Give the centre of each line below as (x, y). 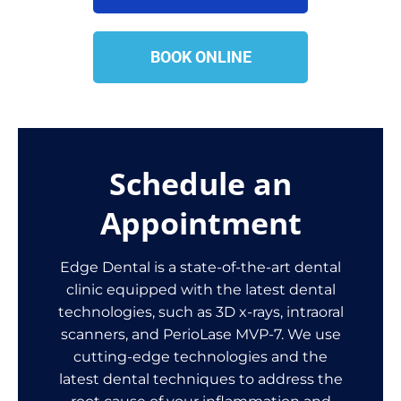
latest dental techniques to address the (200, 380)
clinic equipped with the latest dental (200, 290)
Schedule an (200, 184)
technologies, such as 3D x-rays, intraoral (200, 312)
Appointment (200, 223)
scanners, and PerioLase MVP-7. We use (200, 335)
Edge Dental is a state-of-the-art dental (200, 268)
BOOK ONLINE (200, 57)
